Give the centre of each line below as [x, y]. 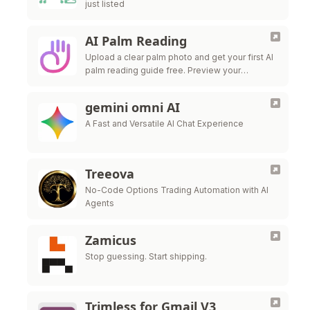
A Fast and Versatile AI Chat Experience [164, 124]
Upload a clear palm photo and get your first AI [179, 57]
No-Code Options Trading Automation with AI [177, 190]
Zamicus [111, 240]
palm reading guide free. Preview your [163, 70]
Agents [100, 203]
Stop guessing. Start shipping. [146, 256]
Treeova [110, 174]
